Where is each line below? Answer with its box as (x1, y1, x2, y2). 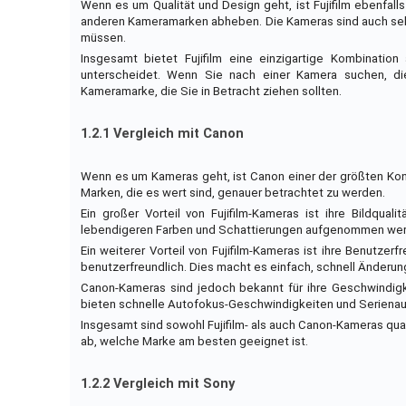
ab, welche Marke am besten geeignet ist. (80, 334, 308, 349)
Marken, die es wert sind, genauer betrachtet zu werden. (80, 186, 385, 200)
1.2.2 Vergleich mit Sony (80, 376, 235, 392)
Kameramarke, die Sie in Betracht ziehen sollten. (80, 84, 342, 99)
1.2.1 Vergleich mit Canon (80, 126, 244, 142)
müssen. (80, 31, 126, 45)
